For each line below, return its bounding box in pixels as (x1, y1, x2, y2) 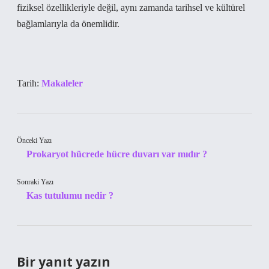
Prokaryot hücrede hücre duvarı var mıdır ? (26, 149, 207, 159)
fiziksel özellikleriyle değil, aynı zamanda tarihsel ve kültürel (17, 2, 245, 13)
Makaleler (41, 78, 83, 88)
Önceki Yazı (17, 136, 52, 145)
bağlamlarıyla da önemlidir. (17, 19, 119, 29)
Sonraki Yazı (17, 178, 53, 186)
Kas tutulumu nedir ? (26, 190, 113, 201)
